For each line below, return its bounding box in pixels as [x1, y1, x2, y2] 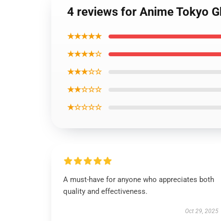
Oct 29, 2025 [184, 208, 219, 215]
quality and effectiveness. [63, 187, 147, 196]
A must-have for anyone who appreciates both [63, 175, 214, 184]
